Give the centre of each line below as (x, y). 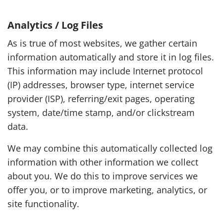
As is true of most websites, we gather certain (102, 43)
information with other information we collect (103, 162)
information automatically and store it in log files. (111, 57)
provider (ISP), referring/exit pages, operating (101, 99)
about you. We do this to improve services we (103, 176)
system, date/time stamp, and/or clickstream (101, 112)
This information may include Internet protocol (105, 71)
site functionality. (43, 204)
